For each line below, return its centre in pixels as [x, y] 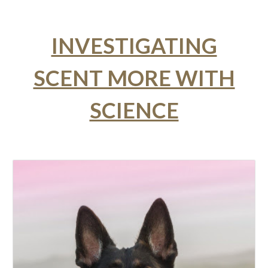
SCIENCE [134, 110]
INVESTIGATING [134, 45]
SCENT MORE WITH [134, 78]
